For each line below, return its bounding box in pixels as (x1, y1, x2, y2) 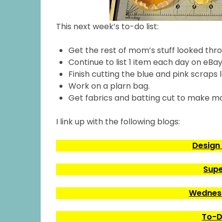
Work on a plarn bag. (68, 80, 150, 92)
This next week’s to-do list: (56, 21, 159, 33)
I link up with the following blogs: (56, 116, 180, 128)
